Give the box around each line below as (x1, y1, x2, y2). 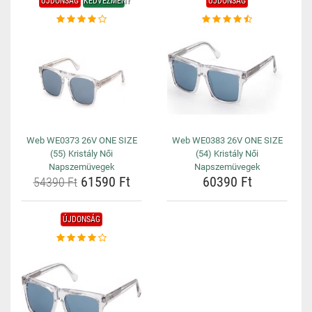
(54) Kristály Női (196, 148, 258, 159)
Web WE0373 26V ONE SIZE (26, 135, 137, 146)
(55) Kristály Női (50, 148, 113, 159)
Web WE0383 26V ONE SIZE (171, 135, 283, 146)
